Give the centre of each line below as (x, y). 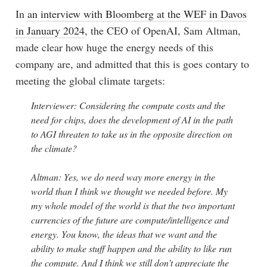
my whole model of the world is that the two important (133, 205)
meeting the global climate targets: (90, 80)
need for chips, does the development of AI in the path (132, 119)
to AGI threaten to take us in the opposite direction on (131, 133)
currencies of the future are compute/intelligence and (130, 219)
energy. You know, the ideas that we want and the (124, 234)
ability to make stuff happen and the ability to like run (131, 248)
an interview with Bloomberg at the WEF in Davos (137, 13)
